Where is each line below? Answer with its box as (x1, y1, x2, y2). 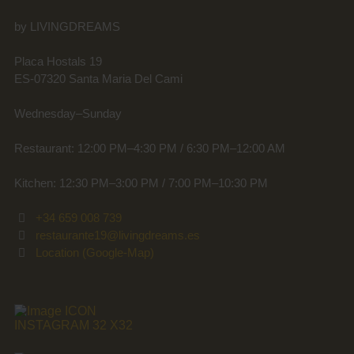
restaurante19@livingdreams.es (36, 228, 201, 242)
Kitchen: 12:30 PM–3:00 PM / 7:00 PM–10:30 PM (13, 176, 268, 190)
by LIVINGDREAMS (13, 20, 120, 33)
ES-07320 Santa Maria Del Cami (13, 72, 183, 85)
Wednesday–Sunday (13, 107, 122, 120)
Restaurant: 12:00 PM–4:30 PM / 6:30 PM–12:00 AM (13, 141, 285, 155)
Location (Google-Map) (36, 246, 155, 259)
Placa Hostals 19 (13, 55, 102, 68)
